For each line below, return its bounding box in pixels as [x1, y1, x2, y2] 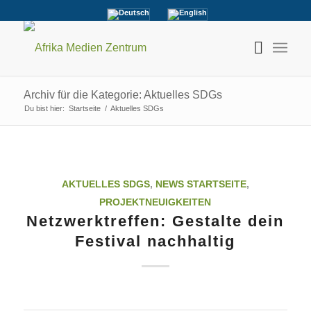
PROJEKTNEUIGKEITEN [99, 196, 212, 208]
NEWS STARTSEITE [155, 178, 246, 190]
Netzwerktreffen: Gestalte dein [26, 212, 285, 230]
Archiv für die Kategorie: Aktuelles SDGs [23, 89, 222, 101]
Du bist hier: [24, 104, 65, 112]
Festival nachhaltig [75, 233, 236, 250]
